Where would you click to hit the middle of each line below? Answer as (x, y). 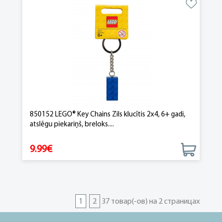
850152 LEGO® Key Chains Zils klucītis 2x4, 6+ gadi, (108, 115)
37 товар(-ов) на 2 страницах (151, 202)
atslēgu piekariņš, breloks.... (72, 125)
